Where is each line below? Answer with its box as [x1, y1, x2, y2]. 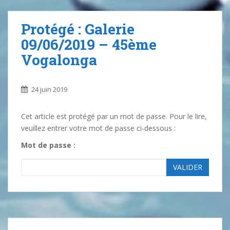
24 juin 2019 [31, 85, 67, 94]
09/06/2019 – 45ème [21, 35, 157, 54]
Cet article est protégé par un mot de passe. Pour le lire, [21, 111, 207, 121]
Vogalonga [21, 50, 97, 69]
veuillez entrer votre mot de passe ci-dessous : [21, 123, 176, 133]
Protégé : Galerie [21, 20, 135, 39]
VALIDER [173, 162, 202, 172]
